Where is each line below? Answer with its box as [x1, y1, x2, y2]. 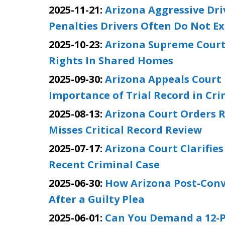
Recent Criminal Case [49, 158, 160, 171]
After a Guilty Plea [49, 192, 145, 206]
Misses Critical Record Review [49, 123, 202, 137]
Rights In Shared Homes [49, 54, 173, 67]
